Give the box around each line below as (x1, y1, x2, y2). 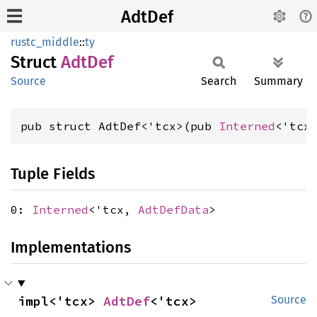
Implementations (11, 238, 131, 257)
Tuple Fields (11, 164, 95, 183)
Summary (254, 74, 303, 88)
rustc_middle (11, 35, 79, 49)
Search (201, 74, 236, 88)
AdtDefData (138, 202, 209, 217)
